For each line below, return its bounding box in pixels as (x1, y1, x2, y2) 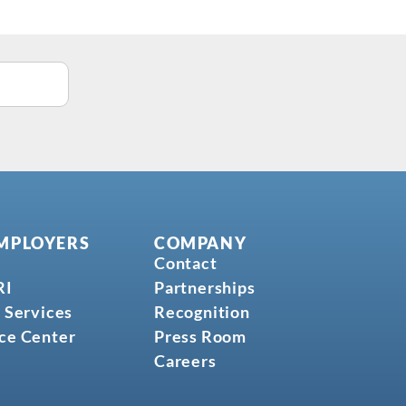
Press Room (153, 326, 246, 347)
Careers (153, 351, 217, 372)
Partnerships (153, 277, 256, 298)
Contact (153, 253, 217, 274)
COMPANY (153, 233, 247, 254)
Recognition (153, 302, 250, 323)
